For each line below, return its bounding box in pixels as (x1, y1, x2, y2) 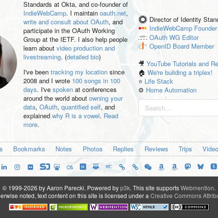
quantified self (61, 102, 101, 111)
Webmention (181, 183, 214, 192)
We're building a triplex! (147, 68, 213, 77)
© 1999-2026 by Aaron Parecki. (2, 183, 86, 192)
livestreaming (23, 52, 61, 61)
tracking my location (50, 67, 108, 76)
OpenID (149, 41, 171, 51)
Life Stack (145, 76, 174, 86)
